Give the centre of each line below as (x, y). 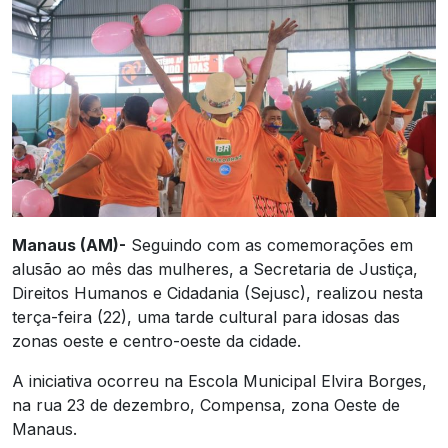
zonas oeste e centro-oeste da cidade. (156, 340)
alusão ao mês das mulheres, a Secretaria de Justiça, (215, 268)
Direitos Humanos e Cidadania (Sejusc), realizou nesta (217, 292)
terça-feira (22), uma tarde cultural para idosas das (206, 316)
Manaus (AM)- (69, 244)
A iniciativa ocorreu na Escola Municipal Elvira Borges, (219, 380)
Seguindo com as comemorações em (269, 244)
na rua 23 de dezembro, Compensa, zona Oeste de (206, 404)
